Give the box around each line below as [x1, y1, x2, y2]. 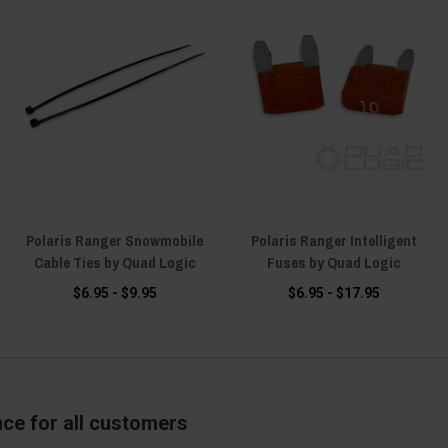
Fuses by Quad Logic [267, 252, 400, 273]
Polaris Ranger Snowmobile [26, 230, 203, 251]
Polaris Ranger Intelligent [250, 230, 417, 251]
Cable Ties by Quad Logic [34, 252, 195, 273]
